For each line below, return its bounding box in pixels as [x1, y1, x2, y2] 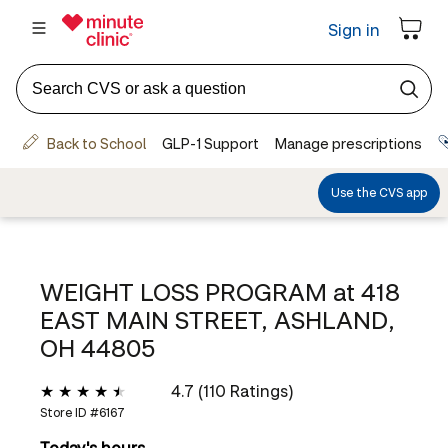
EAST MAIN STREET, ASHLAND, [40, 304, 395, 335]
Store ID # [40, 405, 99, 420]
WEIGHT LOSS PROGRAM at [40, 276, 361, 307]
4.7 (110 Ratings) [170, 380, 294, 401]
